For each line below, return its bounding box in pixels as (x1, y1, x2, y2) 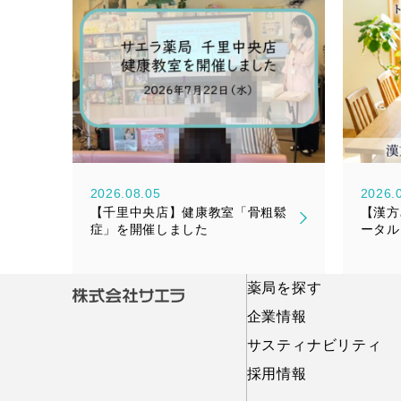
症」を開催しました (90, 223, 209, 237)
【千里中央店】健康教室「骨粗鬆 (90, 206, 287, 220)
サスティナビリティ (246, 337, 382, 354)
